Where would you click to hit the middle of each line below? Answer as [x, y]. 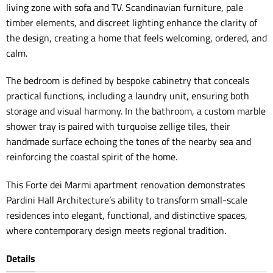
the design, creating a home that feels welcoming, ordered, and [136, 37]
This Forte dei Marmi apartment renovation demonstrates [125, 185]
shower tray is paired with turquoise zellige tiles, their [118, 126]
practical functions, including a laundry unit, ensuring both [127, 96]
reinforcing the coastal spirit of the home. [91, 157]
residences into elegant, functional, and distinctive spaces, [126, 215]
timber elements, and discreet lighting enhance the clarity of [131, 22]
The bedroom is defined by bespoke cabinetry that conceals [127, 81]
